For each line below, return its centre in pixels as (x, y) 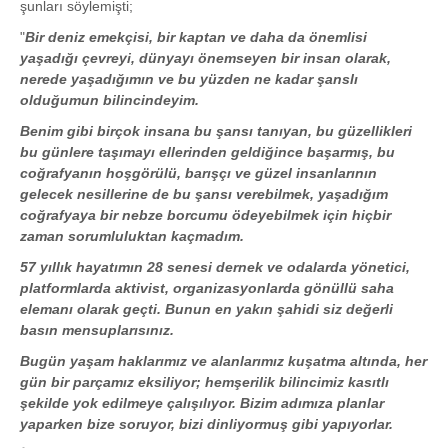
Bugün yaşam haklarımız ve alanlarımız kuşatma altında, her (223, 361)
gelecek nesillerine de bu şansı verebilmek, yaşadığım (204, 194)
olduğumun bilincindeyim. (109, 100)
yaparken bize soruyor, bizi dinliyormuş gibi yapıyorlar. (206, 424)
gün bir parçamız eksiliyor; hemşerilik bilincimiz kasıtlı (204, 382)
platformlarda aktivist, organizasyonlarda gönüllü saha (207, 288)
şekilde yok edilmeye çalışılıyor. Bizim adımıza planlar (202, 403)
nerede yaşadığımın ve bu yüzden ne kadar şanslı (189, 79)
